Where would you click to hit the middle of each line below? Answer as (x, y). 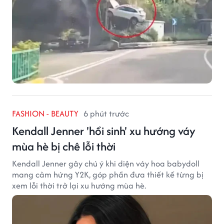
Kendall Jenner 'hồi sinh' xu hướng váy (104, 130)
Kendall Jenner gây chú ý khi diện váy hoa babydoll (106, 163)
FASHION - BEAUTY (45, 113)
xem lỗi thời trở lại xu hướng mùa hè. (79, 185)
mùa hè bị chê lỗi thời (64, 146)
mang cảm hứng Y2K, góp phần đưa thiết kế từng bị (108, 174)
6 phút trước (106, 113)
